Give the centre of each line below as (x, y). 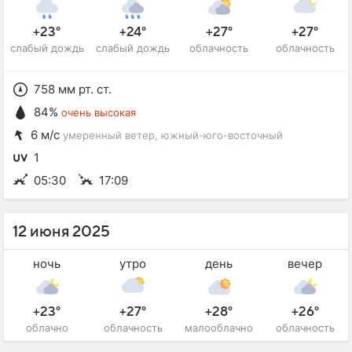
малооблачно (219, 327)
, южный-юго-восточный (219, 135)
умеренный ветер (109, 135)
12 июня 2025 (61, 231)
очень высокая (99, 112)
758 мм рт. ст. (73, 89)
